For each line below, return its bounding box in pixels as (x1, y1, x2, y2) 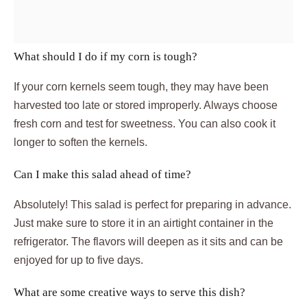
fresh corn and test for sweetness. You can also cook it (14, 118, 275, 130)
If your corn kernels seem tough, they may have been (14, 81, 269, 93)
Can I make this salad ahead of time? (14, 168, 191, 182)
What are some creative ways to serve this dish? (14, 286, 245, 299)
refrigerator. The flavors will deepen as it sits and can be (14, 236, 283, 248)
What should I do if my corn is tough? (14, 50, 197, 64)
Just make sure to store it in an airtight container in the (14, 217, 273, 230)
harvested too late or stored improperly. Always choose (14, 99, 278, 112)
